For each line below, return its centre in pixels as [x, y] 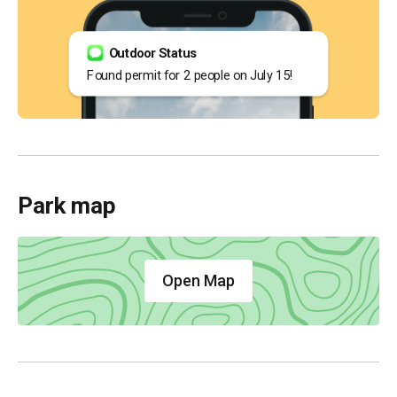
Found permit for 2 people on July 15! [190, 75]
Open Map [198, 280]
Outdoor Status [152, 53]
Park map [67, 205]
